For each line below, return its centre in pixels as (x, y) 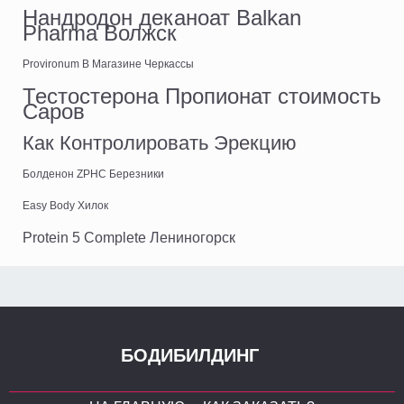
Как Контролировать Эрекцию (160, 143)
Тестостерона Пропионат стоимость (202, 96)
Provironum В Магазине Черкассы (108, 64)
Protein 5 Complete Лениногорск (129, 238)
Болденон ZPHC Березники (93, 174)
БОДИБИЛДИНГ (190, 356)
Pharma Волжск (100, 33)
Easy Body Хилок (65, 206)
